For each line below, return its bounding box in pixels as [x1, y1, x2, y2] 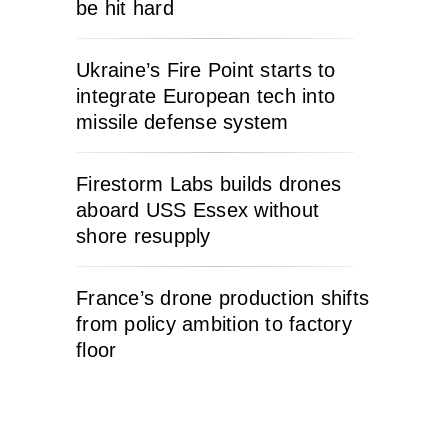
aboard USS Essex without [76, 198, 319, 221]
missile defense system [76, 110, 289, 133]
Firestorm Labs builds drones [76, 172, 341, 195]
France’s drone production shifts [76, 286, 369, 309]
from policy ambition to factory [76, 312, 352, 335]
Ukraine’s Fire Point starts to [76, 58, 336, 81]
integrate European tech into [76, 84, 335, 107]
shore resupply [76, 224, 211, 247]
